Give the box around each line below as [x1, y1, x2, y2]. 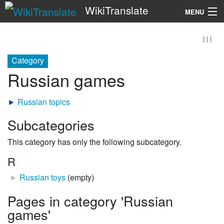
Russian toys [19, 171, 65, 183]
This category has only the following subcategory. [7, 135, 181, 147]
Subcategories [7, 114, 94, 134]
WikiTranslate [84, 2, 148, 17]
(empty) [67, 171, 94, 183]
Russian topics [17, 95, 70, 107]
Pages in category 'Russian [7, 190, 173, 210]
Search [96, 36, 116, 45]
